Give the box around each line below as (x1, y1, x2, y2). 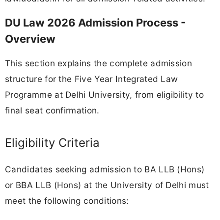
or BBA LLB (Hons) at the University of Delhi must (5, 179, 209, 190)
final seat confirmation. (5, 105, 100, 115)
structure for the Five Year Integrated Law (5, 73, 178, 84)
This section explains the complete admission (5, 57, 192, 68)
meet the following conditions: (5, 195, 129, 206)
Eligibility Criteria (5, 135, 100, 150)
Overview (5, 32, 55, 45)
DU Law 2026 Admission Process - (5, 16, 186, 29)
